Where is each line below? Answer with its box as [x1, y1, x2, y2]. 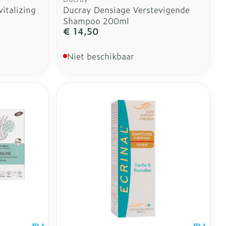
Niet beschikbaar [67, 50, 135, 63]
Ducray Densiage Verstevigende [63, 4, 190, 16]
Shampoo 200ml [63, 15, 130, 27]
